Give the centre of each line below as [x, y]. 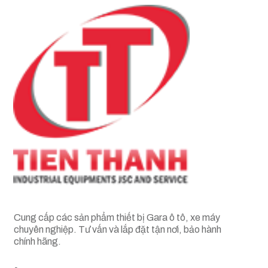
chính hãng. [37, 241]
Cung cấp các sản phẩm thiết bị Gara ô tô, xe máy [117, 217]
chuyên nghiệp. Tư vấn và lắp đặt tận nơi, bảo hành [118, 229]
